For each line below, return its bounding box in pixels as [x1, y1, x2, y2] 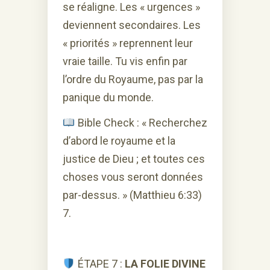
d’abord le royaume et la [63, 134, 175, 147]
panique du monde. [63, 90, 154, 104]
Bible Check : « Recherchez [75, 116, 207, 129]
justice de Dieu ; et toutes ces [63, 152, 205, 165]
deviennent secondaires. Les [63, 18, 201, 31]
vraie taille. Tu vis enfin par [63, 54, 187, 67]
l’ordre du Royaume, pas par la [63, 72, 203, 86]
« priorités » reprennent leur [63, 36, 193, 49]
